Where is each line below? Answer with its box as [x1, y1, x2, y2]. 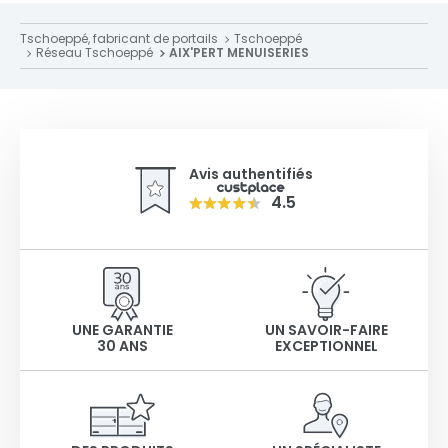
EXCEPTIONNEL [274, 335, 378, 356]
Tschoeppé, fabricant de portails [20, 29, 218, 47]
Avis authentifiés [189, 164, 313, 185]
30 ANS [96, 335, 148, 356]
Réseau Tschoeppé [36, 43, 153, 61]
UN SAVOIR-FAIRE [264, 319, 388, 340]
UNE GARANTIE [71, 319, 173, 340]
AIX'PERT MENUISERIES [169, 43, 309, 61]
